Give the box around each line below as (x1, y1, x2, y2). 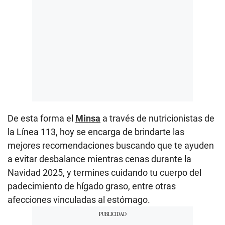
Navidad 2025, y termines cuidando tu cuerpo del (8, 167, 201, 178)
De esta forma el (8, 113, 75, 124)
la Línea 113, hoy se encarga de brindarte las (8, 126, 184, 137)
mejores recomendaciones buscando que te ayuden (8, 140, 214, 151)
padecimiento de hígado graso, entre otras (8, 180, 176, 191)
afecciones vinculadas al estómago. (8, 194, 150, 205)
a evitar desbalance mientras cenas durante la (8, 153, 191, 164)
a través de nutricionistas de (100, 113, 214, 124)
